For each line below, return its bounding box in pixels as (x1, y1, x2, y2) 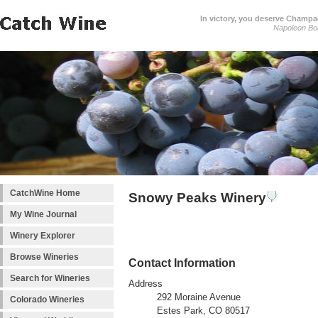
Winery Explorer (10, 231, 75, 241)
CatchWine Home (10, 188, 80, 198)
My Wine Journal (10, 209, 77, 219)
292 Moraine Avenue (157, 292, 241, 303)
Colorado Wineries (10, 295, 84, 305)
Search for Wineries (10, 273, 90, 283)
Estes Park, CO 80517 (157, 306, 250, 317)
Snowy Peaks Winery (128, 190, 266, 205)
